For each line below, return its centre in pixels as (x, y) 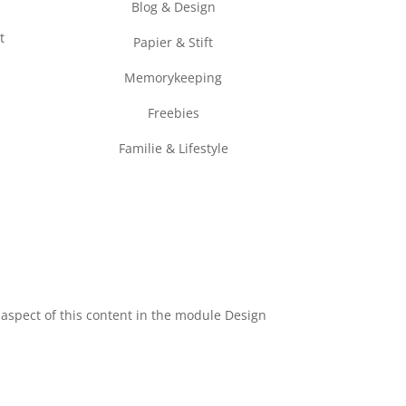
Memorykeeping (174, 77)
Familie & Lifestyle (173, 148)
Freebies (173, 112)
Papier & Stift (174, 42)
